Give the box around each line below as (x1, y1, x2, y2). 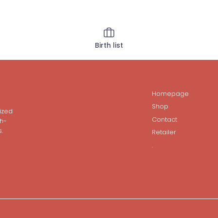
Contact (152, 114, 177, 124)
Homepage (152, 89, 189, 98)
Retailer (152, 127, 176, 137)
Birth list (94, 40, 123, 50)
